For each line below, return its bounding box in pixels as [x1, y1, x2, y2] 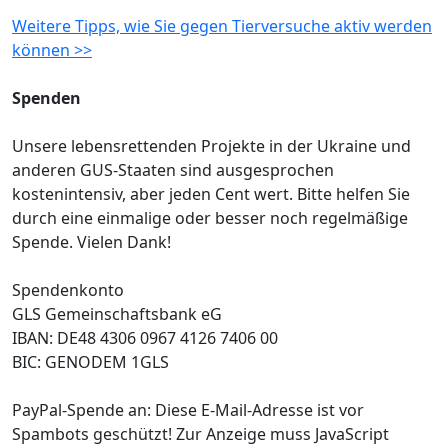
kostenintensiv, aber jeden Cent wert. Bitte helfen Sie [12, 182, 410, 205]
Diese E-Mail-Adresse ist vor [155, 398, 364, 421]
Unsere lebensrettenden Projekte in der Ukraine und [12, 134, 411, 157]
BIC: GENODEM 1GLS [12, 350, 169, 373]
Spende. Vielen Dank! [12, 230, 171, 253]
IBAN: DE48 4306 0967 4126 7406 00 [12, 326, 278, 349]
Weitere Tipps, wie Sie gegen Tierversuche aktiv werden [12, 14, 432, 37]
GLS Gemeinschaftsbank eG [12, 302, 222, 325]
